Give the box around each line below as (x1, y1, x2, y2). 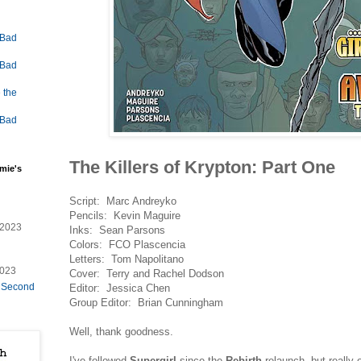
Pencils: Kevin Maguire (69, 210, 180, 222)
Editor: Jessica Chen (69, 282, 170, 295)
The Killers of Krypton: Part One (69, 157, 335, 178)
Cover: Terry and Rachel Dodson (69, 268, 224, 280)
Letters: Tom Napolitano (69, 253, 184, 266)
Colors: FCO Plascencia (69, 239, 185, 251)
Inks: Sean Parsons (69, 224, 165, 237)
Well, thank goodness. (69, 326, 173, 338)
